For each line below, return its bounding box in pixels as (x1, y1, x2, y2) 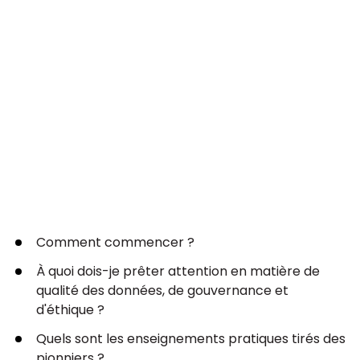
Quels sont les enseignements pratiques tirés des (36, 329, 346, 349)
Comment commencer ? (36, 233, 194, 252)
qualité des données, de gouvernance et (36, 281, 288, 301)
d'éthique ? (36, 301, 104, 320)
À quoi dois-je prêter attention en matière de (36, 262, 320, 281)
